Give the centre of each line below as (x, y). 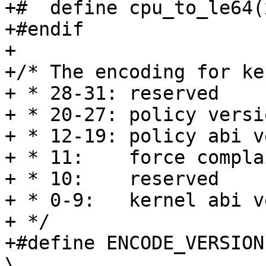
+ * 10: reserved (112, 179)
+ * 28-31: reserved (112, 94)
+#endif (44, 29)
